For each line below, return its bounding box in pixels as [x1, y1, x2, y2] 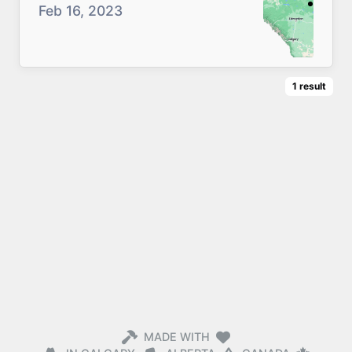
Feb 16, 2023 [38, 2, 123, 19]
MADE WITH [141, 330, 213, 344]
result [299, 80, 326, 93]
